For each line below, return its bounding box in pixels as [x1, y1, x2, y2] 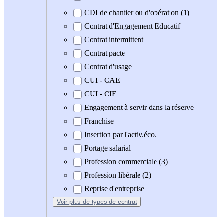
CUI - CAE [84, 76, 120, 85]
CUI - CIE [84, 90, 117, 98]
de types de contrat [83, 198, 137, 206]
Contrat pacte [84, 49, 125, 58]
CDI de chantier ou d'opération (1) [84, 8, 189, 17]
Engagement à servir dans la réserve [84, 103, 194, 112]
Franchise [84, 117, 114, 125]
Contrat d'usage [84, 62, 132, 71]
